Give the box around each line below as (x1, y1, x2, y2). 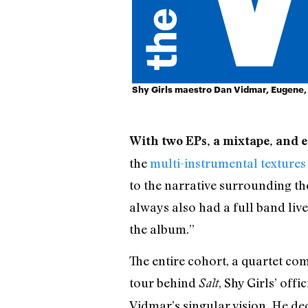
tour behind (129, 275, 199, 291)
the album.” (129, 221, 195, 236)
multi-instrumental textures (149, 155, 306, 170)
